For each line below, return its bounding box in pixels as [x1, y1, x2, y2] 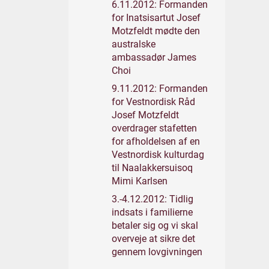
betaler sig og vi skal [112, 220, 198, 231]
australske [112, 38, 156, 50]
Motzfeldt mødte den [112, 25, 200, 37]
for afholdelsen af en [112, 136, 200, 147]
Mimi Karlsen [112, 175, 168, 187]
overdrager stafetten [112, 122, 197, 134]
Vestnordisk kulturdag [112, 149, 204, 160]
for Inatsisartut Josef [112, 12, 201, 23]
